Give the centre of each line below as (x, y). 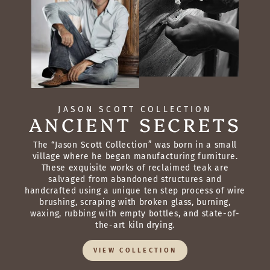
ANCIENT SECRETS (135, 124)
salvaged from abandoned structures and (135, 179)
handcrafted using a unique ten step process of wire (135, 190)
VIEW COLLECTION (135, 250)
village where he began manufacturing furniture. (135, 156)
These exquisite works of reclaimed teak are (135, 168)
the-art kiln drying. (135, 225)
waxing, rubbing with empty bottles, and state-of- (135, 213)
